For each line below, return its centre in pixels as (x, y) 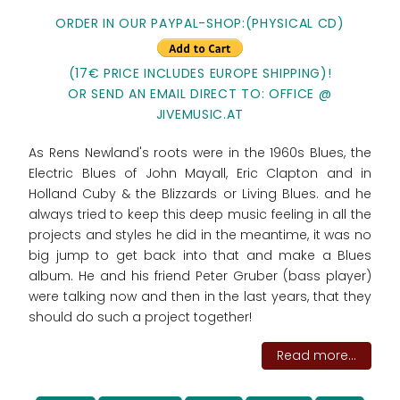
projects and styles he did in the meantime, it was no (200, 235)
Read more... (317, 356)
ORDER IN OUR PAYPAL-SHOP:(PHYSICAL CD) (200, 24)
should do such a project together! (140, 317)
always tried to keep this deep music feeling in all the (200, 215)
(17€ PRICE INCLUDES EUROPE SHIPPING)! (200, 74)
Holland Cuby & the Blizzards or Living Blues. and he (200, 194)
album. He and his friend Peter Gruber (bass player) (200, 276)
